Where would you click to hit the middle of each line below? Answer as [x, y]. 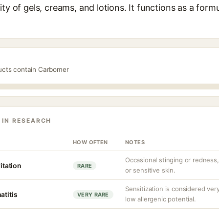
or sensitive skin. [150, 170]
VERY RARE [93, 195]
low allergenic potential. [161, 199]
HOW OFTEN [90, 142]
